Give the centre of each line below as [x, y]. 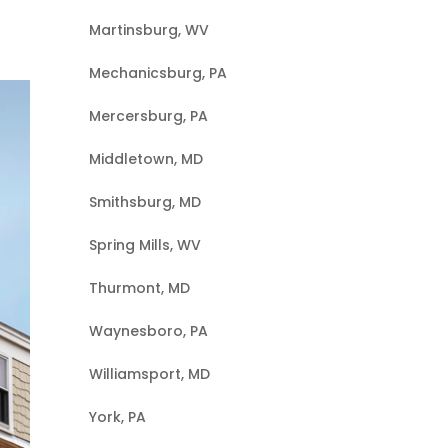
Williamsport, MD [150, 374]
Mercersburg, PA [149, 116]
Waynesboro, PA [149, 331]
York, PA [118, 417]
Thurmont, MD [140, 288]
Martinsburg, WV [149, 30]
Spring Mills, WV [145, 245]
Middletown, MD [146, 159]
